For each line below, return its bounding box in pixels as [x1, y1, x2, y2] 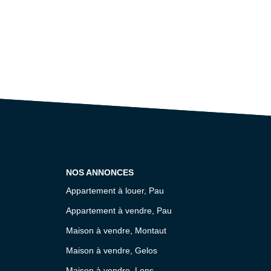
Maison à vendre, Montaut [65, 225, 166, 235]
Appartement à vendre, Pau [65, 205, 172, 215]
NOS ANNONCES [65, 168, 134, 177]
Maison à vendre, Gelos [65, 245, 157, 255]
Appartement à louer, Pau [65, 185, 164, 195]
